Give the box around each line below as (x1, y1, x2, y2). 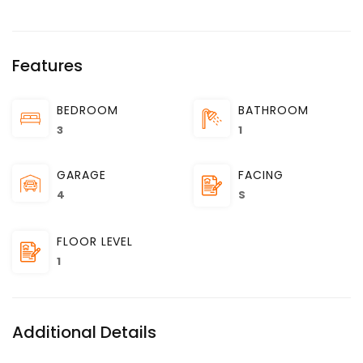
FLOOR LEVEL (57, 233, 134, 250)
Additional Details (12, 320, 156, 344)
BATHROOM (238, 101, 309, 118)
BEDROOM (57, 101, 118, 118)
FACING (238, 166, 284, 183)
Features (12, 53, 83, 77)
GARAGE (57, 166, 106, 183)
